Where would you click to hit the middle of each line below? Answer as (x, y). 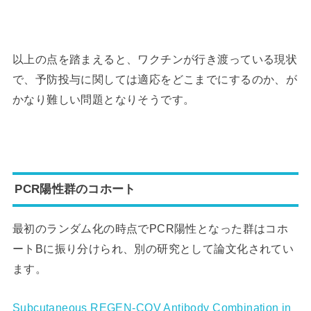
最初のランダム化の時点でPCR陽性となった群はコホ (150, 229)
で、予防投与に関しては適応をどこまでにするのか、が (155, 79)
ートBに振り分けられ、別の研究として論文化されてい (153, 249)
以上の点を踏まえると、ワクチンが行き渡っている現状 (155, 59)
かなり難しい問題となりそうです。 (103, 99)
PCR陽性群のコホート (75, 189)
